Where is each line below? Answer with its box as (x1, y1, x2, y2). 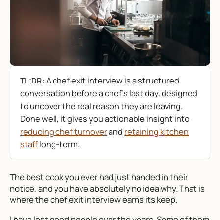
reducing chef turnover (20, 126, 107, 137)
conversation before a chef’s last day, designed (20, 87, 197, 99)
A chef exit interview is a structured (44, 75, 179, 86)
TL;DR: (20, 75, 45, 86)
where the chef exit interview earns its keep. (10, 193, 177, 205)
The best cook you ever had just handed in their (10, 171, 188, 183)
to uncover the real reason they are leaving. (20, 100, 183, 112)
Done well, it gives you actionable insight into (20, 113, 190, 125)
